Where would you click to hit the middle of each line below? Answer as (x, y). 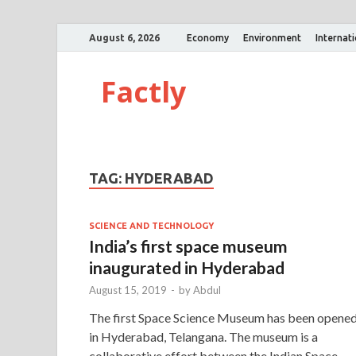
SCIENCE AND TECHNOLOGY (151, 225)
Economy (208, 37)
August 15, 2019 (128, 290)
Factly (143, 92)
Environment (272, 37)
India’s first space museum (188, 246)
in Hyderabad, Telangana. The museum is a (203, 336)
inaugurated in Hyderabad (187, 267)
